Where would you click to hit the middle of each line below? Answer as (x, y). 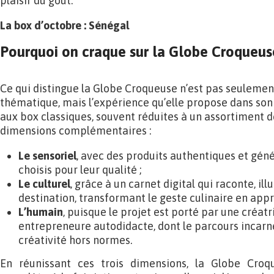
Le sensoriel (47, 156)
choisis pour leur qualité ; (80, 170)
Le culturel (44, 184)
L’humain (41, 212)
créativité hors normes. (75, 240)
